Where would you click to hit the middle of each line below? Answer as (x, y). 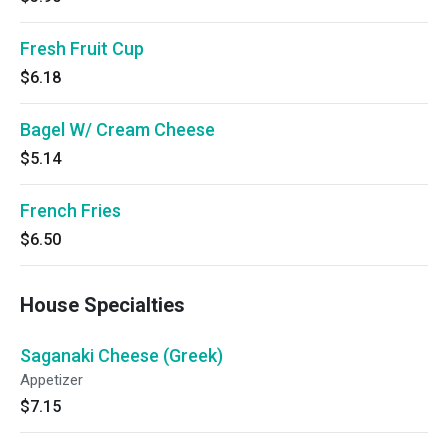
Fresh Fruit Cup (82, 48)
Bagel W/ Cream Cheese (117, 129)
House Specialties (102, 305)
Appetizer (51, 380)
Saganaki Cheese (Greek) (121, 355)
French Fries (70, 210)
